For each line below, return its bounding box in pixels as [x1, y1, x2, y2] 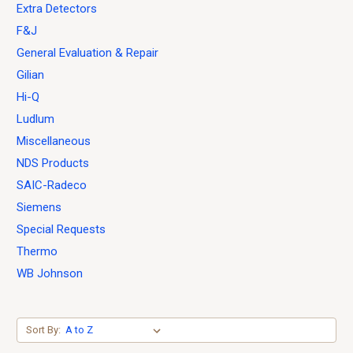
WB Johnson [17, 266, 83, 281]
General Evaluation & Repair [17, 45, 158, 60]
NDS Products [17, 155, 89, 170]
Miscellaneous [17, 133, 91, 148]
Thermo [17, 243, 58, 258]
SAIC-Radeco [17, 177, 87, 192]
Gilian [17, 67, 44, 82]
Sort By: [25, 323, 61, 336]
